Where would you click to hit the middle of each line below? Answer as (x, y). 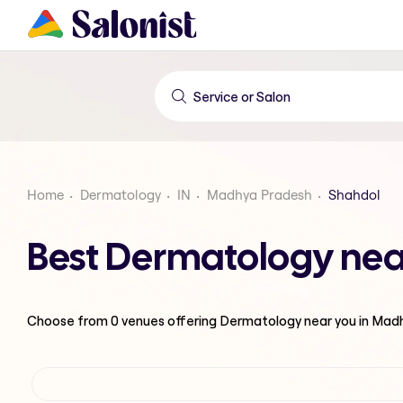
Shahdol (354, 195)
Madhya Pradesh (260, 195)
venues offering (169, 320)
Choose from (69, 320)
